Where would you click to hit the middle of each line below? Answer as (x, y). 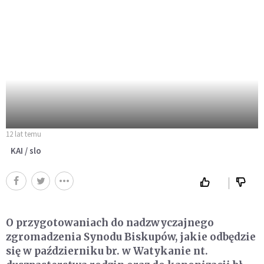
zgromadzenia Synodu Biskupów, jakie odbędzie (131, 237)
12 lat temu (24, 134)
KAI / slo (26, 151)
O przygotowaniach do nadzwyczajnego (110, 223)
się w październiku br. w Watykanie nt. (107, 251)
